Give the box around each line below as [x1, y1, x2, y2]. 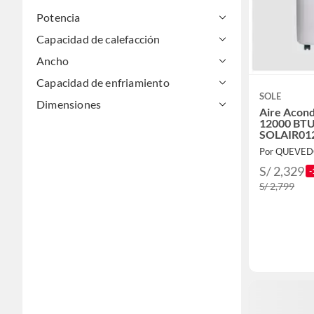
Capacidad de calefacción [36, 32, 161, 46]
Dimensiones [36, 97, 102, 111]
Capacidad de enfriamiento [36, 76, 170, 89]
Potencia [36, 11, 81, 24]
